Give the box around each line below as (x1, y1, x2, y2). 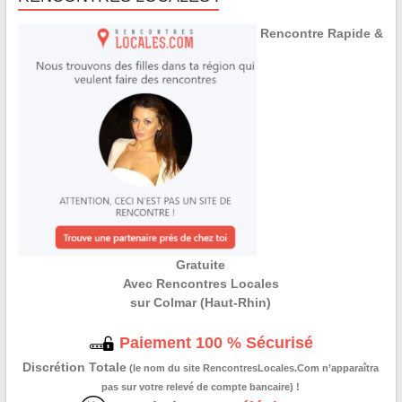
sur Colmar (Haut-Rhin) (130, 294, 272, 310)
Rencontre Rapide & (260, 26, 384, 41)
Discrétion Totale (22, 359, 127, 374)
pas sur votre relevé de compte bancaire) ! (101, 380, 301, 392)
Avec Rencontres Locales (122, 275, 279, 291)
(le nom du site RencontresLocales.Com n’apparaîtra (127, 362, 380, 373)
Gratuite (176, 257, 226, 272)
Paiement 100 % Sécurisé (115, 333, 314, 352)
